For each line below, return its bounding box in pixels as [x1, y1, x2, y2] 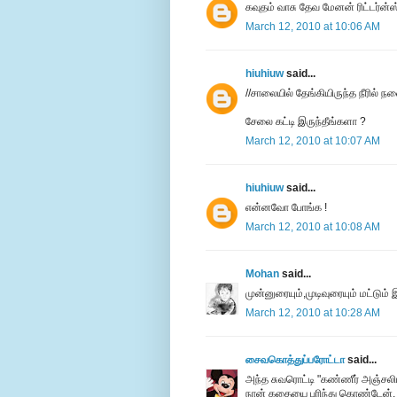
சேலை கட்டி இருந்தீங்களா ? [245, 115, 366, 128]
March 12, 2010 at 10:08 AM [245, 221, 380, 234]
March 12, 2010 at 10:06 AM [245, 20, 380, 34]
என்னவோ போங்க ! [245, 201, 327, 214]
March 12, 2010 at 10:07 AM [245, 135, 380, 148]
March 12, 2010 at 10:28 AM [245, 307, 380, 320]
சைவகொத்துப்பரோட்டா [245, 354, 345, 367]
